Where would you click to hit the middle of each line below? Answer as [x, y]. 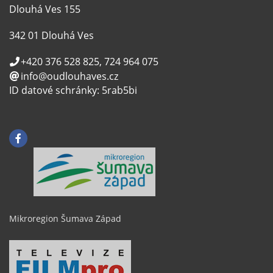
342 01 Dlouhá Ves [51, 35]
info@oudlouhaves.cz [69, 76]
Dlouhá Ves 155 [45, 9]
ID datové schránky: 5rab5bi [73, 90]
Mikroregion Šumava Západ [65, 219]
